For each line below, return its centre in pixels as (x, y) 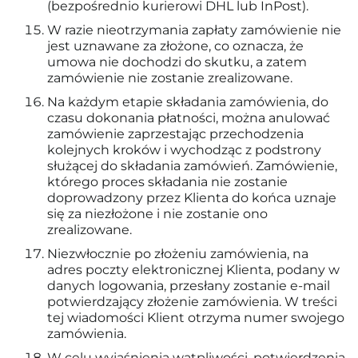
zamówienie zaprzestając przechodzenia (175, 134)
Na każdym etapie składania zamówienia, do (188, 102)
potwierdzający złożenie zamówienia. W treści (192, 302)
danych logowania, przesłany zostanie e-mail (189, 286)
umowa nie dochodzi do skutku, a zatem (177, 62)
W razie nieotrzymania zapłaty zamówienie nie (194, 30)
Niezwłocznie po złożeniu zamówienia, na (178, 254)
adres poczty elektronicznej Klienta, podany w (193, 270)
